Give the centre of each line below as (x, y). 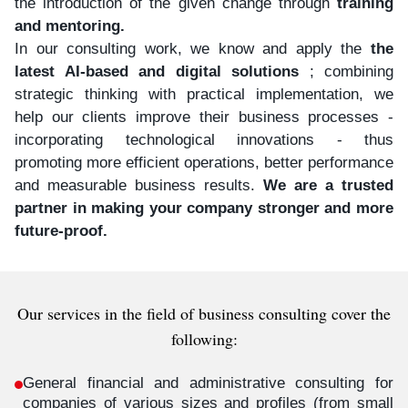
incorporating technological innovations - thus (204, 140)
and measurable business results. (139, 185)
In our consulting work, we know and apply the (193, 49)
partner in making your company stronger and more (204, 208)
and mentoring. (70, 26)
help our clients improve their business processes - (204, 117)
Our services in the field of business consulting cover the (204, 313)
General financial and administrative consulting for (208, 383)
